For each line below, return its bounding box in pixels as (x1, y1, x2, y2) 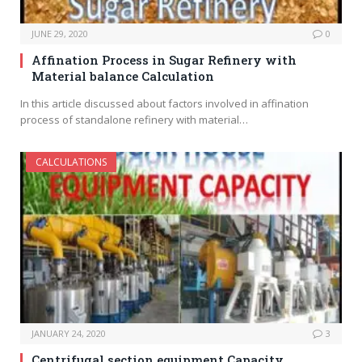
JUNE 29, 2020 (32, 27, 88, 40)
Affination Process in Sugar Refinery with (32, 52, 297, 69)
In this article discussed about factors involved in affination (20, 96, 309, 112)
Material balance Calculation (32, 68, 214, 85)
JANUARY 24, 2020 (32, 327, 106, 340)
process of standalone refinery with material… (20, 112, 248, 128)
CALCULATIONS (36, 155, 107, 170)
